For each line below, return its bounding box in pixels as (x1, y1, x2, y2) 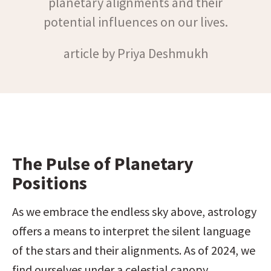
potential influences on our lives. (43, 13, 228, 30)
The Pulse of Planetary (12, 152, 194, 175)
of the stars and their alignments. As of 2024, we (12, 243, 255, 258)
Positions (12, 171, 87, 194)
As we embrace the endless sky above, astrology (12, 204, 256, 219)
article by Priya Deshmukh (63, 45, 208, 62)
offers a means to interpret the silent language (12, 223, 250, 238)
